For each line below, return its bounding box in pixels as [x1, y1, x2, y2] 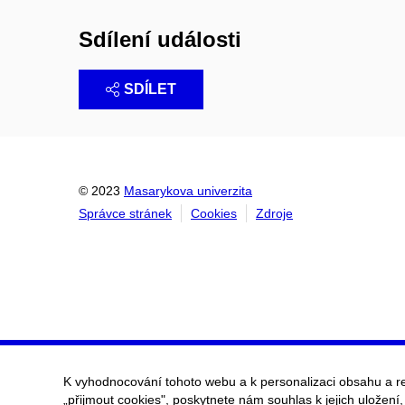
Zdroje [256, 206, 293, 221]
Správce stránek [79, 206, 172, 221]
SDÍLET [124, 81, 176, 98]
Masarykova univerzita [124, 184, 252, 199]
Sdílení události [79, 27, 241, 52]
